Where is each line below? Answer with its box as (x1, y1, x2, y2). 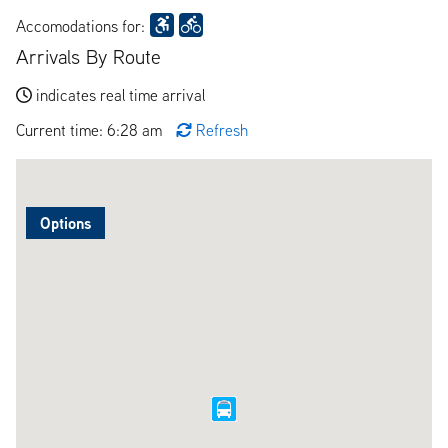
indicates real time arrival (36, 84, 205, 105)
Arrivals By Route (16, 43, 161, 69)
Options (40, 211, 91, 234)
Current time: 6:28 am (16, 119, 166, 140)
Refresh (196, 119, 248, 140)
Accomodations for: (16, 15, 145, 36)
